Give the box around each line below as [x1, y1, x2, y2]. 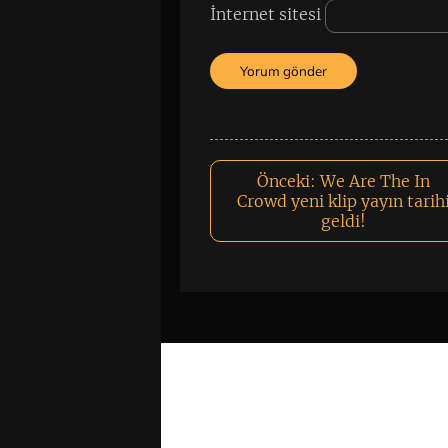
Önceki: [256, 171, 316, 191]
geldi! [320, 211, 366, 231]
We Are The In [319, 171, 430, 191]
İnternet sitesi [210, 4, 322, 25]
